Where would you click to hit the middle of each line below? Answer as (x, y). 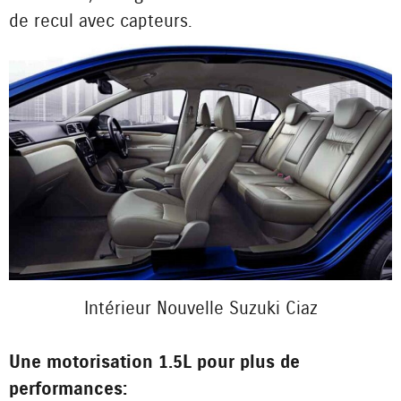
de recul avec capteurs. (101, 21)
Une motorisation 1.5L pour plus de (154, 362)
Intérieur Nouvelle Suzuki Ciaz (200, 308)
